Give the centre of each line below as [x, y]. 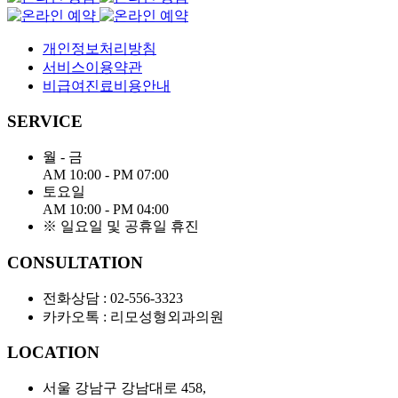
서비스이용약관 [92, 67]
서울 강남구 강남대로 [112, 388]
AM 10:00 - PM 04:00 [106, 210]
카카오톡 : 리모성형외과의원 [133, 316]
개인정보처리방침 [99, 48]
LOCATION [53, 353]
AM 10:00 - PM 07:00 [106, 175]
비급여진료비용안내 [107, 85]
